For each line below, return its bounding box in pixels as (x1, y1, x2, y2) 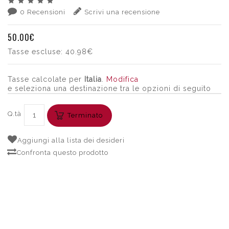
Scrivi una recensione (84, 8, 160, 16)
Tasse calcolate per (8, 75, 84, 83)
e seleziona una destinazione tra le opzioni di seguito (8, 84, 211, 93)
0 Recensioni (20, 8, 65, 16)
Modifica (106, 75, 139, 83)
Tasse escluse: (8, 48, 65, 56)
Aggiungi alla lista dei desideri (17, 136, 125, 144)
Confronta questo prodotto (17, 149, 108, 156)
